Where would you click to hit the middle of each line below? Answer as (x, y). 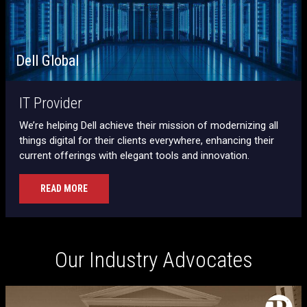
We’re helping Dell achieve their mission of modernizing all (149, 126)
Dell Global (47, 61)
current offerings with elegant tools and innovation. (134, 156)
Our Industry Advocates (153, 260)
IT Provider (51, 103)
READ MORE (64, 189)
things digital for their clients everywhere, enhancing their (147, 141)
